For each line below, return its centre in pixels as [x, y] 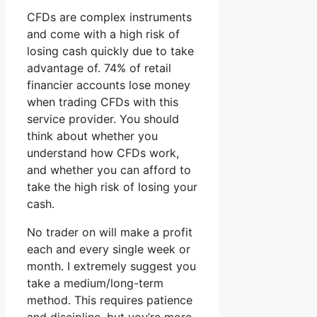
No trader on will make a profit [110, 232]
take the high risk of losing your [112, 187]
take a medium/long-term [95, 283]
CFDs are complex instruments [109, 17]
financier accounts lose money [109, 85]
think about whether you [92, 136]
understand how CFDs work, [103, 153]
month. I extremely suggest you [111, 266]
